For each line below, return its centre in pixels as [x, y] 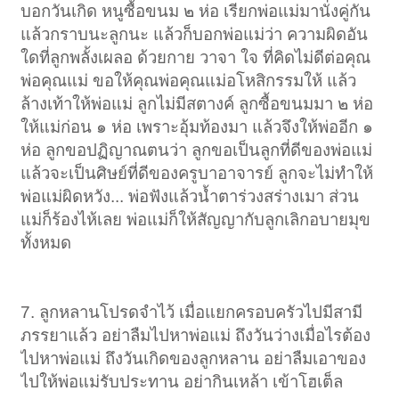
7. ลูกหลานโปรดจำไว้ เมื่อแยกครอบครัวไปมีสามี [192, 313]
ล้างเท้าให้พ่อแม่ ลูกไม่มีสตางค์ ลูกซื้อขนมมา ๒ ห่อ [197, 104]
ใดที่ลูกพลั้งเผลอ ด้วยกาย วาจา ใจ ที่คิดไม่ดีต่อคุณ [196, 58]
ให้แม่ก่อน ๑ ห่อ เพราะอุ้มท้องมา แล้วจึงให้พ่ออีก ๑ [197, 127]
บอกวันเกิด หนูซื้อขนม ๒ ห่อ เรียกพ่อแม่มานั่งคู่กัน [196, 12]
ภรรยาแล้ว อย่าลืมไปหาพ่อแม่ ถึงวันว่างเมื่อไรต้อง [196, 336]
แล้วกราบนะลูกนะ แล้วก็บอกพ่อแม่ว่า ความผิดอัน [195, 35]
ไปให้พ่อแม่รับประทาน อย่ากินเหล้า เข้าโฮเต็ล [182, 382]
